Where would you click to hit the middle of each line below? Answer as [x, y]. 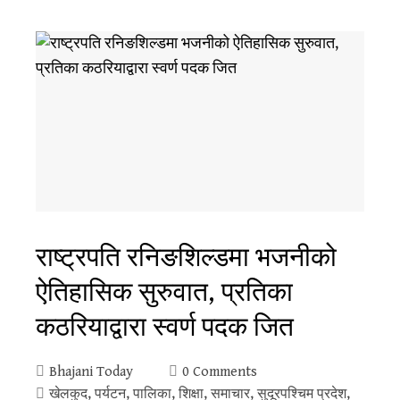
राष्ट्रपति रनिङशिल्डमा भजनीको [186, 256]
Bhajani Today [91, 372]
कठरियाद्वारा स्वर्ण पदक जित [165, 326]
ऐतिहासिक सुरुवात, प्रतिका [164, 291]
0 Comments [220, 372]
